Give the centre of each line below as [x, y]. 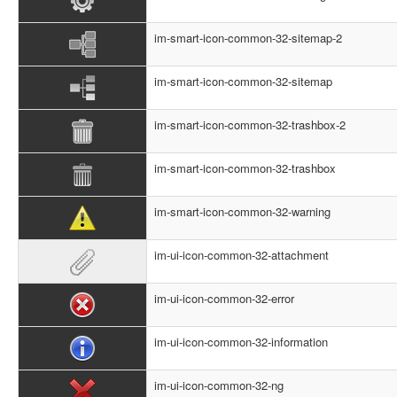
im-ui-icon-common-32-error [224, 298]
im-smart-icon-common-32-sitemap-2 [248, 38]
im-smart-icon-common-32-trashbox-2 [250, 125]
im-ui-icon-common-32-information [241, 342]
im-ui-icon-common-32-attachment [241, 255]
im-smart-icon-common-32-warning [242, 211]
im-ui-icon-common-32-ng [219, 385]
